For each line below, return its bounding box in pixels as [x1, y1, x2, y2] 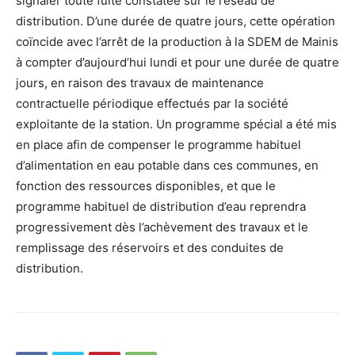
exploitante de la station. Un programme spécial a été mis [16, 116, 337, 132]
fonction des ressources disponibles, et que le [16, 178, 276, 194]
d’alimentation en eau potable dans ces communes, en [16, 158, 319, 174]
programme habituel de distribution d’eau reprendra [16, 199, 306, 215]
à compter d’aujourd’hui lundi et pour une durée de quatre [16, 55, 339, 71]
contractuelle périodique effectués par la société [16, 96, 288, 112]
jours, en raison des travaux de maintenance [16, 75, 264, 91]
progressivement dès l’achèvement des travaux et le [16, 219, 308, 235]
